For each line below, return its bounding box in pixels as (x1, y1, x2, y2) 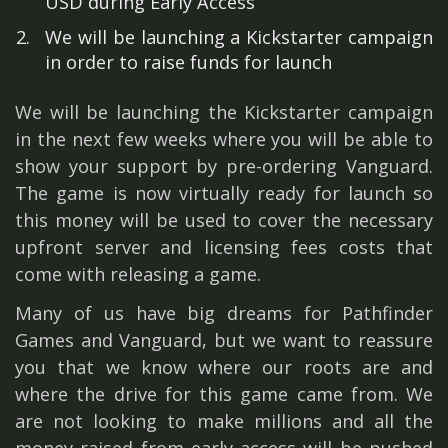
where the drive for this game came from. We (15, 382, 433, 407)
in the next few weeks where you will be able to (15, 127, 433, 152)
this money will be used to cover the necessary (15, 208, 433, 233)
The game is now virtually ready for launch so (15, 181, 433, 206)
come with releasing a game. (15, 262, 261, 287)
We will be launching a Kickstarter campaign (45, 25, 433, 50)
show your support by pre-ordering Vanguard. (15, 154, 433, 179)
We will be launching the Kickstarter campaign (15, 100, 433, 125)
